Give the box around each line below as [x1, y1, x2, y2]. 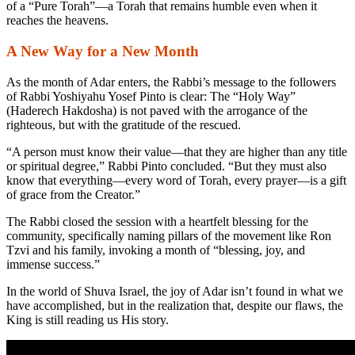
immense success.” [6, 257, 100, 271]
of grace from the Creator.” [6, 187, 140, 201]
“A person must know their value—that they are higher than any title [6, 144, 347, 158]
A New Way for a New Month [6, 42, 199, 59]
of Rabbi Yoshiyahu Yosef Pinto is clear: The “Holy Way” [6, 89, 296, 103]
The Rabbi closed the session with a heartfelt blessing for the [6, 214, 308, 228]
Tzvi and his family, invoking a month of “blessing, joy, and [6, 242, 305, 257]
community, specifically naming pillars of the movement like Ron [6, 228, 331, 242]
